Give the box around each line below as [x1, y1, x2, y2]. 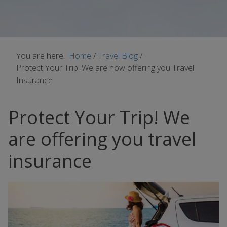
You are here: [16, 50, 69, 61]
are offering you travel [8, 127, 196, 152]
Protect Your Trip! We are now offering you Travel [16, 62, 194, 73]
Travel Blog [98, 50, 140, 61]
